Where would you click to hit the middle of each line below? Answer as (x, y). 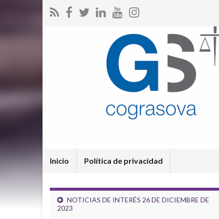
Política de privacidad (123, 161)
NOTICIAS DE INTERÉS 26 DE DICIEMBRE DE (138, 200)
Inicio (59, 161)
